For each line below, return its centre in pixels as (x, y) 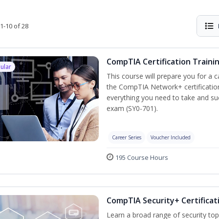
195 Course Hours (142, 157)
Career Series (127, 137)
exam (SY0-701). (132, 108)
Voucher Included (171, 137)
